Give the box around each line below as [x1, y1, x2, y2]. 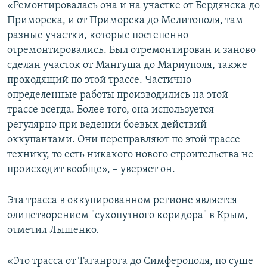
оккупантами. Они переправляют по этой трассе [7, 133, 240, 145]
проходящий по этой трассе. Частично [7, 74, 191, 86]
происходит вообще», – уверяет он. [7, 163, 175, 175]
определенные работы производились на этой [7, 89, 228, 101]
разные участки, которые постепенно [7, 29, 188, 41]
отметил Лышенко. [7, 224, 99, 236]
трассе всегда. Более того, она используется [7, 104, 214, 116]
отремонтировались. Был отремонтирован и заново [7, 44, 256, 56]
